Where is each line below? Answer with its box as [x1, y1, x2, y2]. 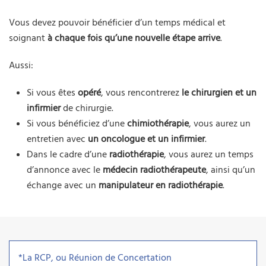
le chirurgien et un [182, 86, 256, 100]
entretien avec [27, 132, 88, 146]
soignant [9, 31, 47, 45]
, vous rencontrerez [101, 86, 182, 100]
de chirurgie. [61, 102, 113, 115]
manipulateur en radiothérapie [99, 179, 223, 192]
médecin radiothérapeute [103, 163, 206, 177]
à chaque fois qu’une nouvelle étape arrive [47, 31, 220, 45]
